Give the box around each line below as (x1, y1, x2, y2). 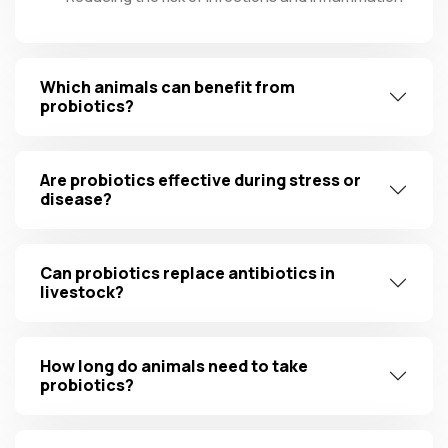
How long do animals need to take (40, 354, 308, 377)
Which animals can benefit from (40, 75, 295, 98)
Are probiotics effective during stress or (40, 168, 361, 191)
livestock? (40, 280, 124, 303)
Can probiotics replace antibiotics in (40, 261, 335, 284)
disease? (40, 187, 112, 210)
